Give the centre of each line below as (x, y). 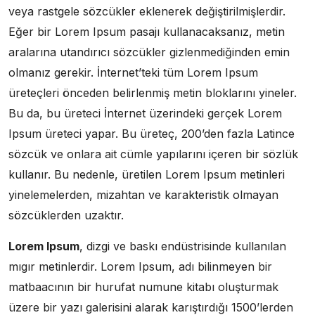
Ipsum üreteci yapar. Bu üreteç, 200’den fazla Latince (152, 133)
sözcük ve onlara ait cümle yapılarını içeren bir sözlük (153, 154)
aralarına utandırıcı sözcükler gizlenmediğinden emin (149, 52)
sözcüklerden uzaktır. (66, 215)
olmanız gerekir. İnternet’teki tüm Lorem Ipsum (133, 72)
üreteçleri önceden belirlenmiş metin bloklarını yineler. (153, 92)
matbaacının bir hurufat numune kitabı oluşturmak (143, 287)
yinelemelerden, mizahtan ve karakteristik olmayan (143, 194)
